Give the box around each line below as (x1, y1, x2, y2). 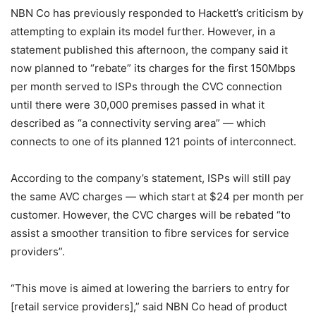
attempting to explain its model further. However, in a (11, 25, 275, 38)
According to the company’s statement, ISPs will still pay (11, 171, 291, 185)
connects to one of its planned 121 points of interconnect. (11, 135, 296, 148)
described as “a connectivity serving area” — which (11, 116, 266, 130)
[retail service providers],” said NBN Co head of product (11, 300, 287, 313)
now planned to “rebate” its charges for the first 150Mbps (11, 61, 296, 75)
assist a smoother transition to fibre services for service (11, 226, 289, 240)
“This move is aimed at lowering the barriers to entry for (11, 281, 290, 295)
